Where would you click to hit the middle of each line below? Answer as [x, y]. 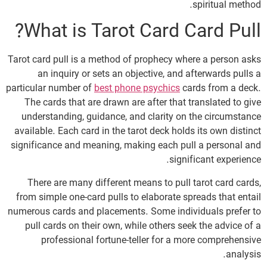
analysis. [243, 255]
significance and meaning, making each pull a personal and [136, 146]
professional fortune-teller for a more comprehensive [151, 240]
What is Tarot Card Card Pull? [142, 32]
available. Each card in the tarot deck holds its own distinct [138, 132]
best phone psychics [137, 89]
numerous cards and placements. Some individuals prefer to [134, 212]
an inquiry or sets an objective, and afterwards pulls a [149, 75]
